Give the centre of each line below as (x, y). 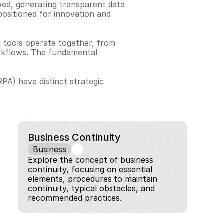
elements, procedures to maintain (93, 179)
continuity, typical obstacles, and (91, 188)
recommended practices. (75, 198)
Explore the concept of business (91, 160)
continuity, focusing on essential (90, 169)
